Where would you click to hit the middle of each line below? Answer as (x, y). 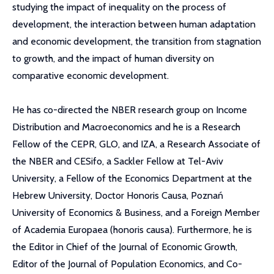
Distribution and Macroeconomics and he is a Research (126, 127)
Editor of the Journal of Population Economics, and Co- (127, 264)
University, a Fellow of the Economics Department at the (132, 178)
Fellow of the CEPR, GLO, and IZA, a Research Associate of (136, 144)
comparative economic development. (91, 76)
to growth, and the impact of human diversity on (113, 58)
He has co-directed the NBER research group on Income (130, 110)
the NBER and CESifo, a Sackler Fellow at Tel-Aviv (118, 161)
